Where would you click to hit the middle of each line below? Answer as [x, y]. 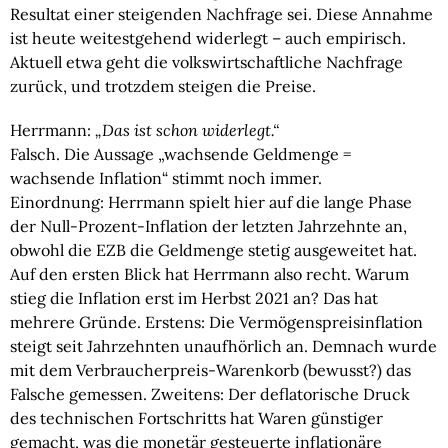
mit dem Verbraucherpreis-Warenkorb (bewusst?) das [210, 369]
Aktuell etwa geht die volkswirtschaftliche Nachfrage [206, 61]
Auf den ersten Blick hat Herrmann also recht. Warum [209, 273]
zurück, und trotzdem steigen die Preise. [163, 85]
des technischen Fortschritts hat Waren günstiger [196, 417]
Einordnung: [59, 201]
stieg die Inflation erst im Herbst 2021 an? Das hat [194, 297]
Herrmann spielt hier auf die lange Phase [260, 201]
